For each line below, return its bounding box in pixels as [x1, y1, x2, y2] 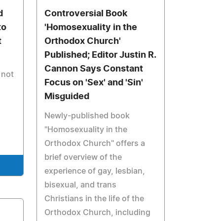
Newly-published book [44, 112, 130, 120]
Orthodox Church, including [44, 209, 151, 217]
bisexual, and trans [44, 181, 117, 189]
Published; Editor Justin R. [44, 51, 156, 60]
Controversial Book [44, 9, 128, 18]
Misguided [44, 92, 90, 101]
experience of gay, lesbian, [44, 167, 146, 175]
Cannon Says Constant [44, 65, 144, 74]
